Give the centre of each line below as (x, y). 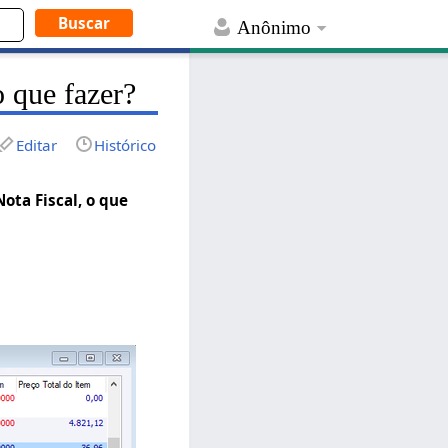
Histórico (125, 144)
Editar (37, 144)
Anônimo (274, 28)
